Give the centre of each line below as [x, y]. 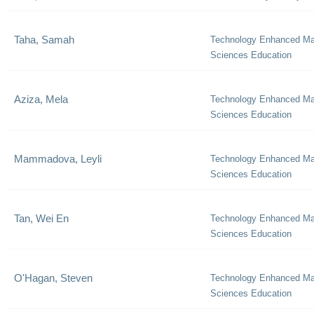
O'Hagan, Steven [53, 278]
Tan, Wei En [41, 218]
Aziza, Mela [41, 99]
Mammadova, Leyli [58, 159]
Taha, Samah [44, 40]
